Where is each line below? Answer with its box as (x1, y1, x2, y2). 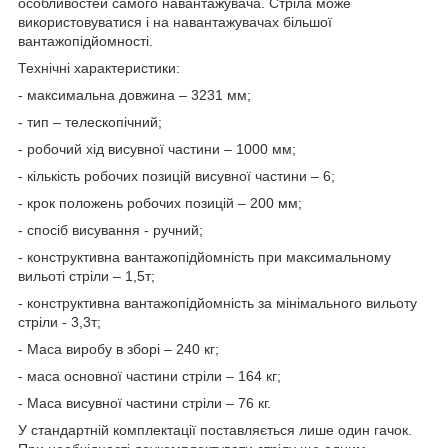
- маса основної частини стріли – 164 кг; (18, 367, 281, 384)
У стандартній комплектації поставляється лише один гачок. (18, 421, 412, 438)
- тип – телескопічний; (18, 113, 162, 130)
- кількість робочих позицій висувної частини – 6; (18, 167, 335, 184)
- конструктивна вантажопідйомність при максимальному (18, 248, 391, 265)
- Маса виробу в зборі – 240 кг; (18, 340, 219, 357)
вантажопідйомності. (18, 32, 153, 49)
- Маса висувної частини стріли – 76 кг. (18, 394, 271, 411)
